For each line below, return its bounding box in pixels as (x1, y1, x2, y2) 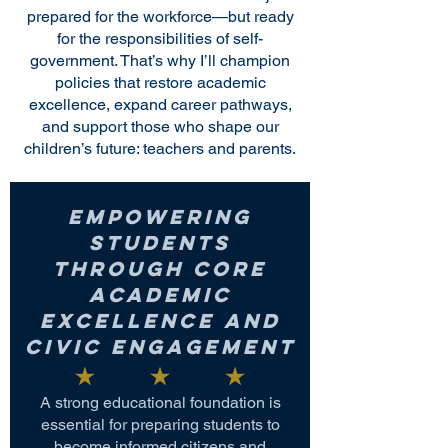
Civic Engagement (24, 334, 296, 359)
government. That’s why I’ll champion (30, 51, 290, 70)
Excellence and (39, 308, 281, 333)
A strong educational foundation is (39, 393, 281, 412)
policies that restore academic (54, 73, 266, 92)
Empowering (68, 204, 252, 229)
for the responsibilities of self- (57, 29, 263, 48)
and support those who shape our (41, 117, 279, 136)
